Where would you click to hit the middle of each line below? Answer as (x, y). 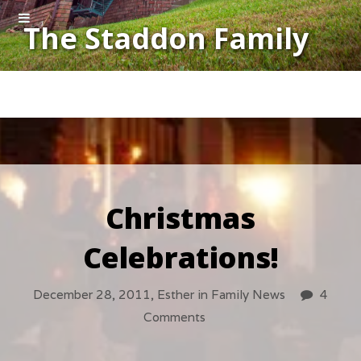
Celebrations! (180, 257)
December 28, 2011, (95, 295)
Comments (174, 317)
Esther (175, 295)
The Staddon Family (166, 39)
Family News (248, 295)
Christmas (180, 218)
